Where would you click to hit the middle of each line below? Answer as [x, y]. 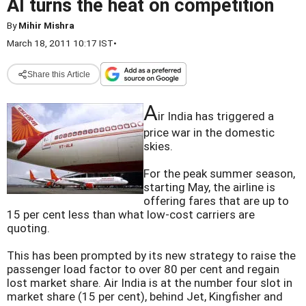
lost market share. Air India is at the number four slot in [150, 283]
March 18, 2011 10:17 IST [60, 43]
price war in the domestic [209, 133]
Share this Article [58, 74]
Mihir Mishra [46, 25]
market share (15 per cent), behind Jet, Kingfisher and [145, 296]
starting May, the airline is [209, 187]
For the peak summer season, [219, 173]
